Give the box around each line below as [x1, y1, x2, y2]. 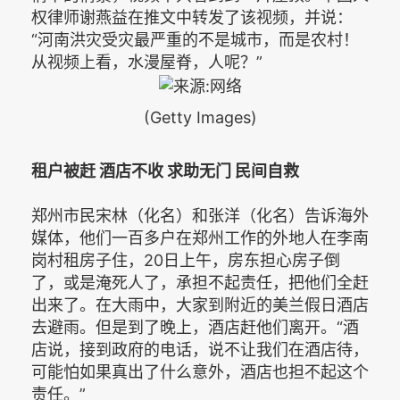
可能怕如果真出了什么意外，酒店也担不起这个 [31, 362, 369, 381]
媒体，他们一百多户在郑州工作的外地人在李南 [31, 228, 369, 247]
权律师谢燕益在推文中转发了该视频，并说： [31, 8, 353, 28]
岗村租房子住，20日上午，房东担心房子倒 [31, 250, 340, 270]
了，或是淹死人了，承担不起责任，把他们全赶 [31, 272, 369, 292]
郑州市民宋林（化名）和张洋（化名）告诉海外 [31, 205, 369, 225]
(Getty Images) [143, 107, 257, 127]
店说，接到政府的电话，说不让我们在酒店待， [31, 339, 369, 359]
